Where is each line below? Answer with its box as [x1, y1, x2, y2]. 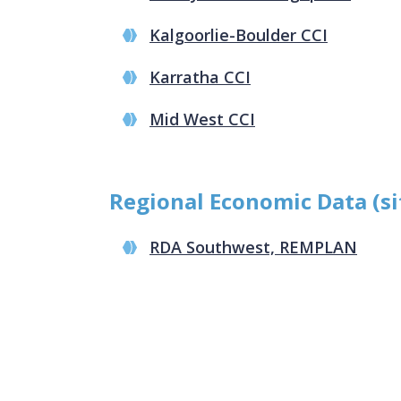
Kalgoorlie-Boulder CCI [149, 23, 328, 46]
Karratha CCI [149, 65, 251, 88]
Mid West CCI [149, 107, 255, 130]
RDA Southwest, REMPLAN [149, 235, 357, 258]
